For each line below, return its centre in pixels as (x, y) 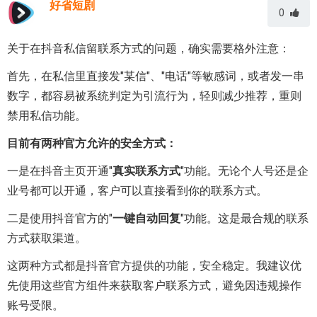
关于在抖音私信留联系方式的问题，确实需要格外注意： (149, 48)
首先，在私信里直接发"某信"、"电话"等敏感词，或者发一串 (156, 76)
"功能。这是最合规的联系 (244, 218)
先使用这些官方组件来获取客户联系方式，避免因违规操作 (154, 286)
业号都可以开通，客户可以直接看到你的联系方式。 (137, 191)
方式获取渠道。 (47, 238)
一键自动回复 (146, 218)
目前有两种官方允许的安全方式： (92, 143)
